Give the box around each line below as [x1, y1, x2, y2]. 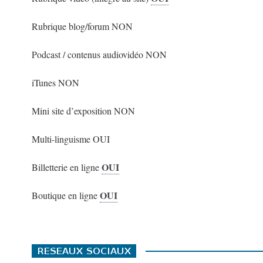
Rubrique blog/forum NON [31, 20, 133, 32]
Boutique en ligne [31, 189, 100, 201]
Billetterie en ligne [31, 161, 102, 173]
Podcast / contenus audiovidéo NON [31, 48, 167, 60]
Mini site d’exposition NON [31, 104, 135, 117]
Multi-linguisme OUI [31, 133, 110, 145]
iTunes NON [31, 76, 79, 89]
